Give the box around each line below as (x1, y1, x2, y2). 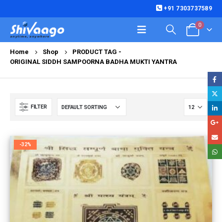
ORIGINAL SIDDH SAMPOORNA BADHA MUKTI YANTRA (10, 58, 177, 65)
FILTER (31, 104, 47, 110)
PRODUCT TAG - (72, 48, 123, 55)
